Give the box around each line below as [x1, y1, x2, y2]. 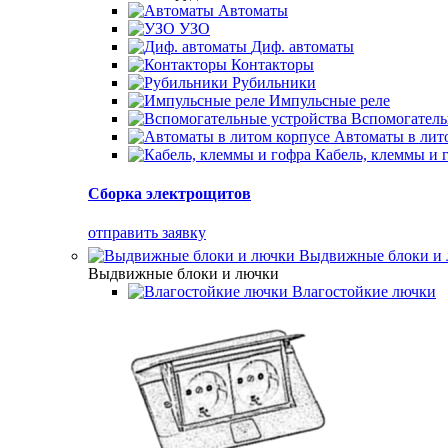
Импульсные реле [269, 91, 390, 109]
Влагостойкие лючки [292, 282, 436, 300]
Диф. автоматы [251, 37, 354, 55]
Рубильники [232, 73, 316, 91]
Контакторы [231, 55, 314, 73]
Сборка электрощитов [88, 185, 251, 203]
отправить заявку [88, 224, 206, 242]
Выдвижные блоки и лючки [88, 264, 279, 282]
